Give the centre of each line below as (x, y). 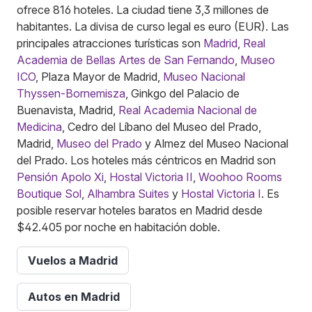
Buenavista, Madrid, (68, 110)
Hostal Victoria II (151, 177)
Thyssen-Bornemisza (71, 94)
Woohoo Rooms (240, 177)
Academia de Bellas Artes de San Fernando (126, 60)
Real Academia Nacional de (188, 110)
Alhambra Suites (128, 194)
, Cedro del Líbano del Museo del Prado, (162, 127)
